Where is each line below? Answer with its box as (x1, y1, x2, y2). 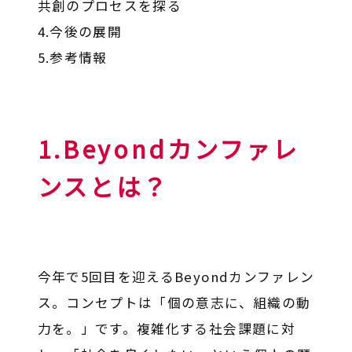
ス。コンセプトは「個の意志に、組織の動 (37, 292, 311, 312)
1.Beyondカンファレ (37, 131, 299, 166)
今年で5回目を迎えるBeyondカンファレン (37, 266, 315, 286)
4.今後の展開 (37, 22, 123, 42)
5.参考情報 (37, 48, 108, 68)
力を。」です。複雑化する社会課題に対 (37, 318, 295, 338)
